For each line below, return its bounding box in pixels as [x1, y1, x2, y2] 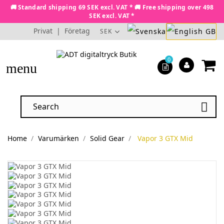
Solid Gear [89, 133, 124, 143]
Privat [33, 26, 52, 35]
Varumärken [37, 133, 79, 143]
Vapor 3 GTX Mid [137, 133, 193, 143]
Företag [64, 26, 90, 35]
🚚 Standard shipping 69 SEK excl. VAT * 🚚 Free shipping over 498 [10, 3, 214, 11]
